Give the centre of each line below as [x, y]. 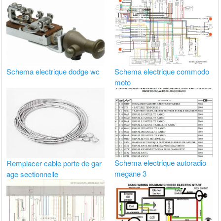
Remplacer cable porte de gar [54, 163]
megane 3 [131, 174]
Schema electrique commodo [162, 71]
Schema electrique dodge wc [53, 71]
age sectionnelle [33, 174]
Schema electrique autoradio [161, 163]
